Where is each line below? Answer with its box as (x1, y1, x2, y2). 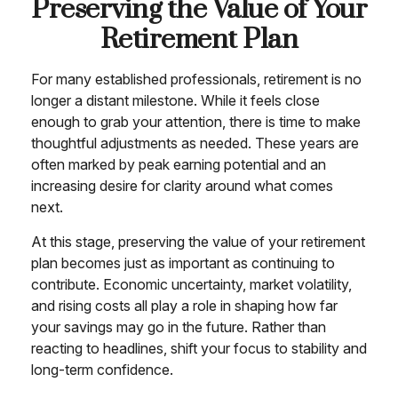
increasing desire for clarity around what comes (31, 177, 333, 195)
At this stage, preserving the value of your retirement (31, 233, 365, 251)
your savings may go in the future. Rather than (31, 318, 326, 336)
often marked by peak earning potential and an (31, 155, 326, 173)
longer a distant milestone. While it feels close (31, 92, 320, 109)
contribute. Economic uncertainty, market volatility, (31, 275, 352, 293)
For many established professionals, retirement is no (31, 70, 362, 88)
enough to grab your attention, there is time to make (31, 113, 361, 131)
